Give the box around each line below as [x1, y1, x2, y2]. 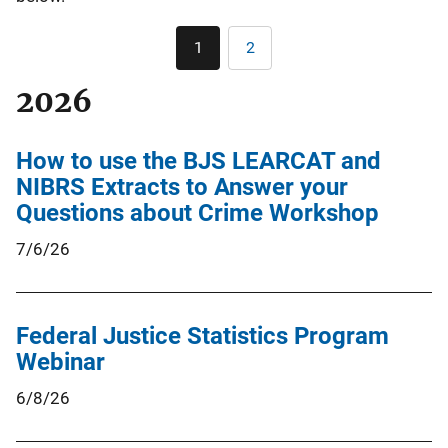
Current [197, 45, 249, 65]
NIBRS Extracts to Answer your [16, 172, 348, 201]
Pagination [223, 25, 319, 48]
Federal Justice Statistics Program [16, 321, 389, 350]
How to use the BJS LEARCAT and [16, 146, 381, 175]
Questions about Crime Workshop [16, 198, 379, 227]
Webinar [16, 347, 105, 376]
